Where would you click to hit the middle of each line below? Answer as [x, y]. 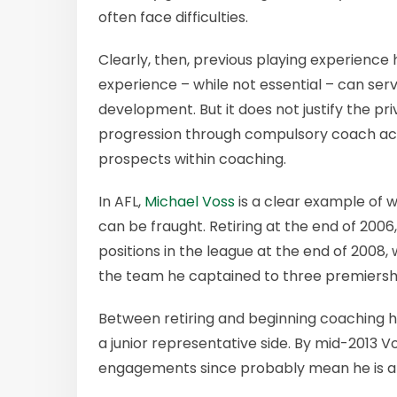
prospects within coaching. [192, 159]
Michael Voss [190, 201]
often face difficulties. [173, 17]
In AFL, [121, 201]
